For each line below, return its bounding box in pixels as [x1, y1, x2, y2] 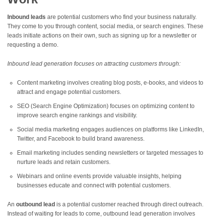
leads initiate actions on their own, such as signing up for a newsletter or [7, 32, 197, 39]
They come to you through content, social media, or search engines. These [7, 23, 203, 30]
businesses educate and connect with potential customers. [17, 182, 171, 189]
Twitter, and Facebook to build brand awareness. [17, 135, 145, 143]
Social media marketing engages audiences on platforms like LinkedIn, [17, 126, 204, 133]
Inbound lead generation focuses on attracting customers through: [7, 60, 181, 68]
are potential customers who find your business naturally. [46, 14, 197, 21]
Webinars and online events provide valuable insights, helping [17, 173, 182, 180]
